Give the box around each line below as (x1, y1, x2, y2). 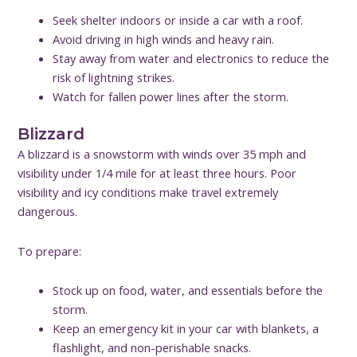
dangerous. (18, 203, 78, 220)
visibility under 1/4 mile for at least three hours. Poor (18, 165, 297, 182)
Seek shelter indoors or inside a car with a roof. (53, 12, 304, 29)
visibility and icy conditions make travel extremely (18, 184, 279, 201)
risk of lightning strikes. (53, 69, 175, 86)
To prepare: (18, 242, 82, 259)
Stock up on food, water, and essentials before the (53, 282, 324, 299)
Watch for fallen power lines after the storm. (53, 88, 289, 105)
